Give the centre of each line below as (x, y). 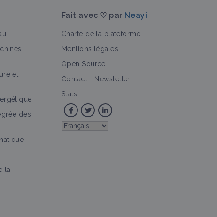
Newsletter (112, 79)
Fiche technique (58, 79)
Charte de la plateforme (101, 34)
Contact (75, 79)
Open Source (84, 64)
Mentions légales (90, 49)
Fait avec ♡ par (93, 15)
